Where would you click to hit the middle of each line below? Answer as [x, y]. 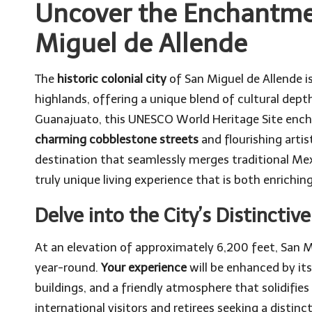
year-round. [68, 267]
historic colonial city [112, 78]
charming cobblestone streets [117, 139]
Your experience [144, 267]
